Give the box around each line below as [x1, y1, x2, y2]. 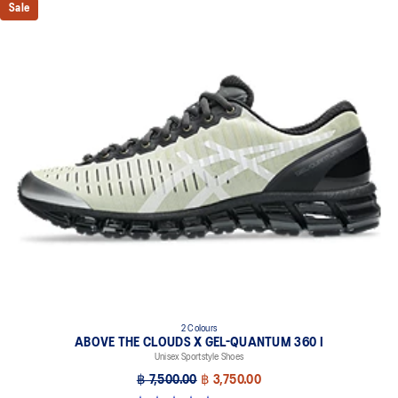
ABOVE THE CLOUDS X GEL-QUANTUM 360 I [75, 336, 323, 349]
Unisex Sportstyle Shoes [154, 352, 244, 362]
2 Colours [181, 323, 217, 333]
